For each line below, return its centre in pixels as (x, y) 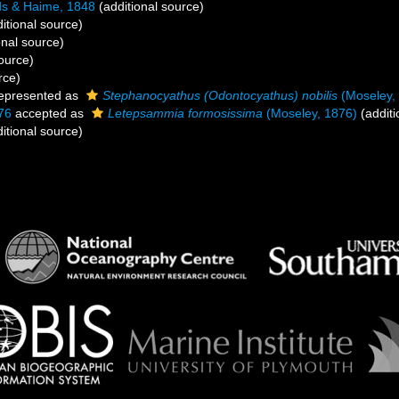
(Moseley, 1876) (310, 113)
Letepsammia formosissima (185, 113)
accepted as (49, 113)
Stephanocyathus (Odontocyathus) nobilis (220, 95)
